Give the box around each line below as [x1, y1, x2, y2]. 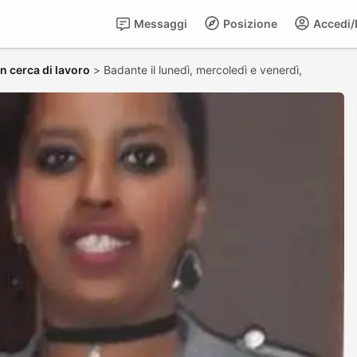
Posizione [221, 17, 277, 30]
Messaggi [131, 17, 187, 30]
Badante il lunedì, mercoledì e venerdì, [104, 63, 305, 76]
